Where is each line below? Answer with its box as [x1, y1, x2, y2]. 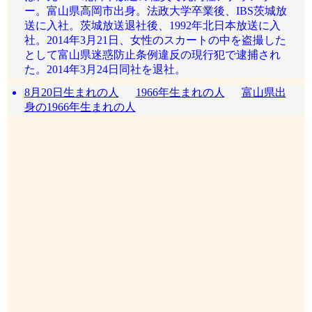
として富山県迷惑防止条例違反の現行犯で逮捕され [24, 49, 281, 61]
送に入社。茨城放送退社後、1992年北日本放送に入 [24, 19, 281, 31]
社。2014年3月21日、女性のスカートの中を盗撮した [24, 34, 286, 46]
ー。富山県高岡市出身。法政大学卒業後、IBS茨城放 [24, 5, 287, 17]
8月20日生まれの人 [24, 86, 119, 98]
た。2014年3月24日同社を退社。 [24, 63, 186, 75]
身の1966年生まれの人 [24, 101, 136, 113]
